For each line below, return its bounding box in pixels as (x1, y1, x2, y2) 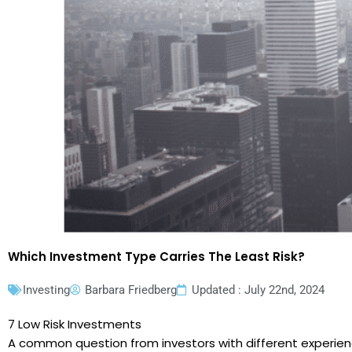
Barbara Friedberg (85, 283, 177, 298)
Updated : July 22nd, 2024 (192, 283, 324, 298)
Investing (23, 283, 70, 298)
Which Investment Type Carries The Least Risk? (8, 248, 305, 266)
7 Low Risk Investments (8, 316, 141, 333)
